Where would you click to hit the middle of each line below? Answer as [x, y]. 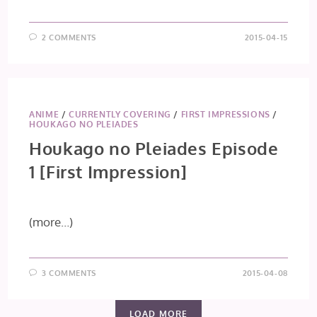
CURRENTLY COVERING [120, 114]
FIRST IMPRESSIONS [225, 114]
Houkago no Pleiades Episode [154, 148]
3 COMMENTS [69, 273]
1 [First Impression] [108, 172]
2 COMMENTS [69, 38]
